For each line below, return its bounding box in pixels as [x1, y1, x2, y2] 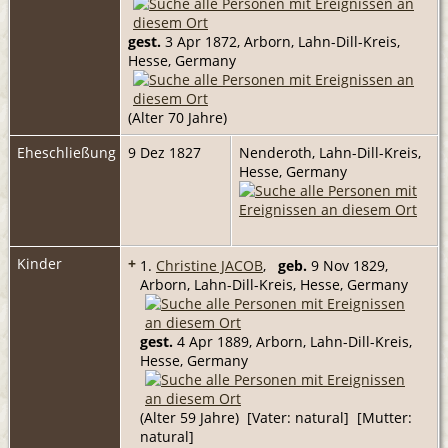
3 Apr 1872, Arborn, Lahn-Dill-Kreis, [161, 31, 400, 51]
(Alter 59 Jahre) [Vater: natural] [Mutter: [140, 407, 412, 427]
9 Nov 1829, [307, 255, 388, 275]
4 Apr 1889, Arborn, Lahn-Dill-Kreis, [173, 331, 412, 351]
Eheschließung [17, 142, 116, 162]
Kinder [17, 253, 66, 273]
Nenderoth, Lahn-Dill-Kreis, [239, 142, 421, 162]
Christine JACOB [156, 255, 263, 275]
